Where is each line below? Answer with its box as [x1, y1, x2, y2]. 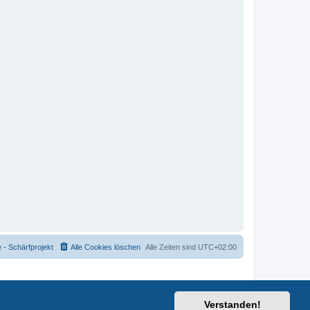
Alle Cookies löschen [71, 243, 140, 252]
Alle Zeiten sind [145, 243, 198, 252]
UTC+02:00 [198, 243, 237, 252]
